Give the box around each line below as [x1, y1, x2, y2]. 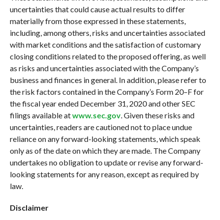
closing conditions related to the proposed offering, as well [9, 52, 206, 61]
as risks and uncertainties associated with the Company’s [9, 63, 199, 73]
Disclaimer [9, 203, 49, 213]
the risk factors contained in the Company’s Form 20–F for [9, 87, 204, 97]
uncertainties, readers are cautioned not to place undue [9, 122, 192, 132]
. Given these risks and [120, 110, 194, 120]
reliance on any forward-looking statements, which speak [9, 134, 200, 144]
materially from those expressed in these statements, [9, 16, 186, 26]
